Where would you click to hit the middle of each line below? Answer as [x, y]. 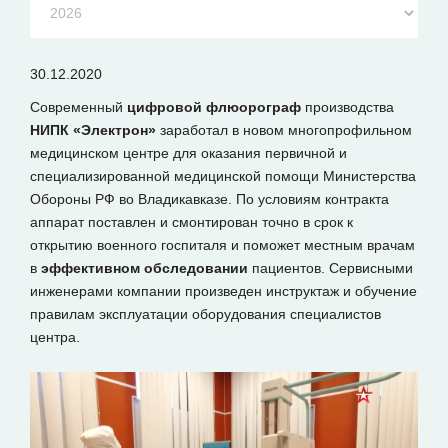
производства [347, 107]
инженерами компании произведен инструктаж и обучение [223, 291]
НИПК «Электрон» [95, 130]
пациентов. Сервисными [332, 268]
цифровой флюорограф [214, 107]
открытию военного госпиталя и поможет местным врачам [222, 245]
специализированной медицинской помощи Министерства [223, 176]
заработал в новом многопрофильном [286, 130]
